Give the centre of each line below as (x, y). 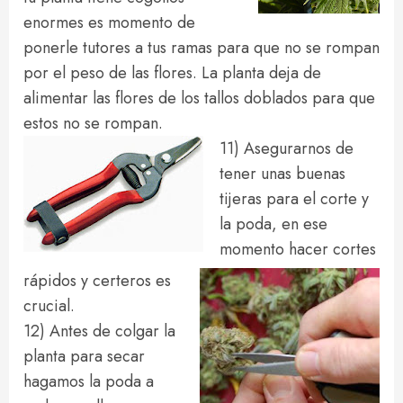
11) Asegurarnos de (287, 148)
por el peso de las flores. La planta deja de (172, 73)
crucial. (49, 306)
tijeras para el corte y (294, 199)
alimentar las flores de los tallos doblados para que (199, 98)
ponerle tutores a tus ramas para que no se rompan (201, 48)
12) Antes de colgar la (99, 331)
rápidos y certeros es (97, 281)
